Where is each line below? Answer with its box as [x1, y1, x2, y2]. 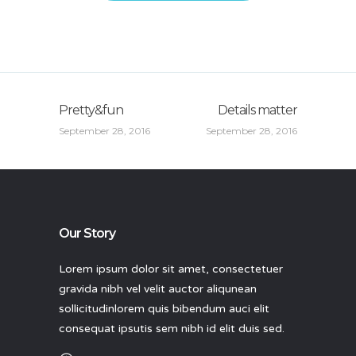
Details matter [218, 102, 297, 118]
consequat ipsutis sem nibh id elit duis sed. [59, 321, 284, 335]
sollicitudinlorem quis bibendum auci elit [59, 301, 269, 315]
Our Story [59, 225, 115, 241]
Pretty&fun [59, 102, 123, 118]
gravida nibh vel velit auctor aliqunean [59, 281, 257, 296]
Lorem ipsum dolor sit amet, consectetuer [59, 261, 283, 276]
